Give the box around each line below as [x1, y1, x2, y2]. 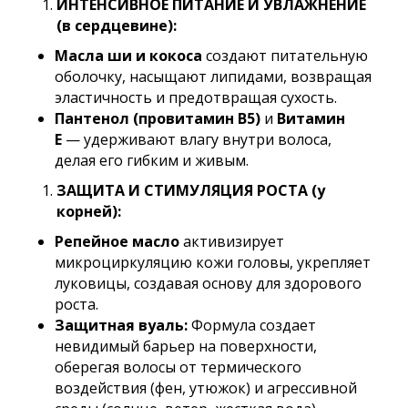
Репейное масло [55, 231, 179, 251]
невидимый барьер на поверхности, [55, 336, 317, 356]
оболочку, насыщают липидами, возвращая [55, 66, 372, 87]
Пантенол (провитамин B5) [55, 108, 260, 128]
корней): [56, 201, 121, 221]
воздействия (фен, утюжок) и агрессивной [55, 378, 357, 398]
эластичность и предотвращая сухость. [55, 87, 337, 107]
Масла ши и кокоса [55, 46, 202, 66]
